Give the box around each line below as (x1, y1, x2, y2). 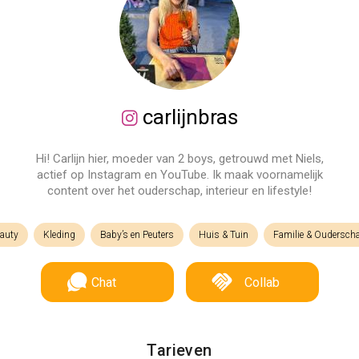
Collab (244, 275, 280, 290)
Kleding (43, 229, 75, 240)
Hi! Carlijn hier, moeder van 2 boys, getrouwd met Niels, (35, 151, 324, 166)
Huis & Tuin (199, 229, 248, 240)
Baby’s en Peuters (100, 229, 174, 240)
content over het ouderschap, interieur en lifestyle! (47, 184, 312, 198)
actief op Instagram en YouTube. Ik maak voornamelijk (36, 167, 323, 182)
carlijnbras (137, 105, 238, 129)
